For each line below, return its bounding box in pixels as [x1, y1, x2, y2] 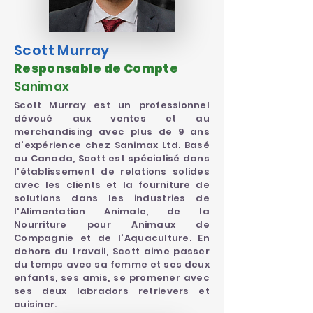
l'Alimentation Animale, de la [14, 205, 210, 218]
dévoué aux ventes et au [14, 112, 210, 125]
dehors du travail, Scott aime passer [14, 245, 210, 258]
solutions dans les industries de [14, 191, 210, 205]
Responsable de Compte [14, 60, 179, 77]
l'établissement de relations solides [14, 165, 210, 178]
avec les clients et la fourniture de [14, 178, 210, 191]
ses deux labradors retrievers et [14, 284, 210, 298]
